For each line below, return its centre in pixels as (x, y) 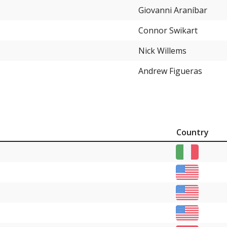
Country (193, 132)
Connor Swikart (168, 31)
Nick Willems (162, 51)
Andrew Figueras (170, 71)
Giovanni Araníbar (173, 10)
